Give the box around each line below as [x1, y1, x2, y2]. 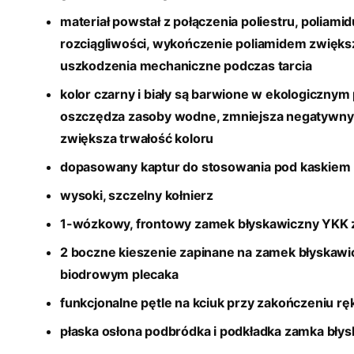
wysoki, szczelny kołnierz [60, 187, 213, 204]
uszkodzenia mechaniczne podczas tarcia [60, 58, 312, 74]
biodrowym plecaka [60, 266, 179, 283]
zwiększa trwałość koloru [60, 130, 214, 147]
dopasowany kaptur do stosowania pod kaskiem [60, 159, 351, 175]
